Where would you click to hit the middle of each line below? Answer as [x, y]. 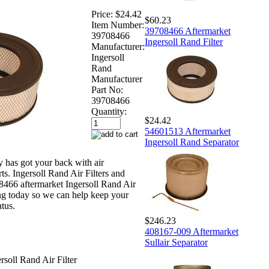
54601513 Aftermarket [188, 131]
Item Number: [118, 25]
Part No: [107, 89]
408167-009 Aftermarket [192, 231]
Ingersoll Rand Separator [192, 142]
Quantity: [109, 111]
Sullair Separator [176, 242]
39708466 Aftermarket [188, 31]
